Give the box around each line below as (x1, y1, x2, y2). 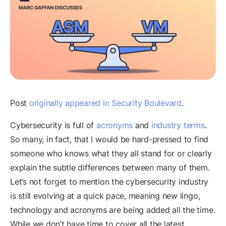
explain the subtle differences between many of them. (10, 162, 210, 173)
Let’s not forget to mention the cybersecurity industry (10, 177, 209, 187)
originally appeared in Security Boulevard (29, 98, 182, 108)
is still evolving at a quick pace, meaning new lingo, (10, 191, 200, 201)
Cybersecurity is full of (10, 120, 96, 131)
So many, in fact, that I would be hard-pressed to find (10, 134, 209, 145)
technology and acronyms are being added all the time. (10, 205, 215, 215)
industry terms (151, 120, 205, 131)
